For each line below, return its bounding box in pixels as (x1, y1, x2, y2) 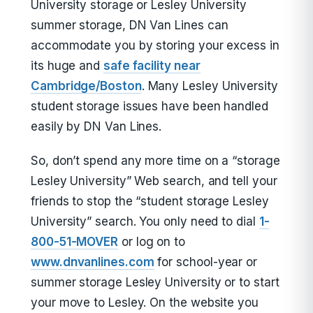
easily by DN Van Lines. (31, 119, 162, 133)
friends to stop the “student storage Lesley (31, 194, 269, 208)
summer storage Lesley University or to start (31, 275, 279, 289)
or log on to (118, 235, 186, 249)
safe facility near (103, 59, 201, 73)
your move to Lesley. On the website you (31, 296, 259, 310)
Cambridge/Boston (31, 79, 142, 93)
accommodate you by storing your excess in (31, 38, 279, 52)
